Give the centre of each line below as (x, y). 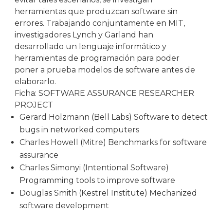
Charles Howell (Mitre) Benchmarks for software (113, 143)
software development (64, 206)
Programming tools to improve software (97, 181)
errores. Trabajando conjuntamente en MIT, (100, 23)
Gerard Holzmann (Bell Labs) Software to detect (114, 117)
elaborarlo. (35, 82)
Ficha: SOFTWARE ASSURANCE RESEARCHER (104, 93)
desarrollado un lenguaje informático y (91, 47)
